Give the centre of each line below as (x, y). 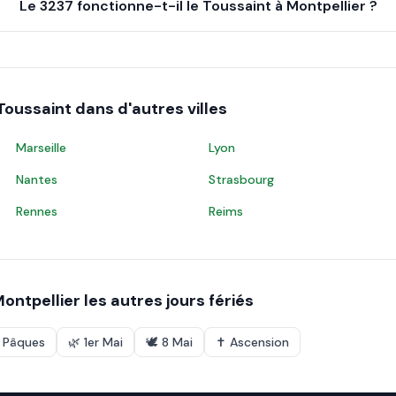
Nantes (37, 179)
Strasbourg (241, 179)
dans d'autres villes (149, 109)
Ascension (259, 342)
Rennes (37, 211)
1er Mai (103, 342)
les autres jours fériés (167, 301)
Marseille (41, 148)
